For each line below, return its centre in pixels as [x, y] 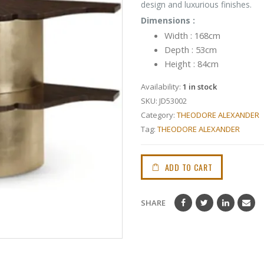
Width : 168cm [192, 35]
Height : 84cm [192, 63]
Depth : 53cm [191, 49]
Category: [159, 115]
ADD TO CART [189, 167]
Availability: [162, 86]
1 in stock [200, 86]
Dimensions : [168, 20]
